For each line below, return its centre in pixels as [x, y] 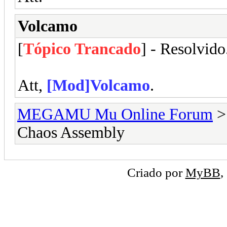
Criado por [156, 172]
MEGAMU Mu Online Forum [115, 114]
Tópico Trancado [82, 49]
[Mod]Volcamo [98, 85]
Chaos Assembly [71, 132]
